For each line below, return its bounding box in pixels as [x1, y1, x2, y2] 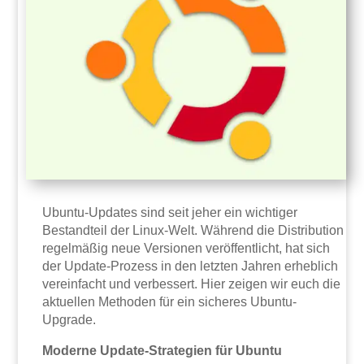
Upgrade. [42, 313, 97, 327]
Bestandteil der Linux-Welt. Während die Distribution [42, 223, 344, 238]
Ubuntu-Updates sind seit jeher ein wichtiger [42, 206, 298, 220]
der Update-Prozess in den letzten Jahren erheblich [42, 259, 339, 274]
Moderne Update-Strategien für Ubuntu [42, 344, 283, 358]
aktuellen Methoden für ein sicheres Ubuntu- [42, 295, 297, 310]
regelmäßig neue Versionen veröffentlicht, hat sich [42, 241, 331, 256]
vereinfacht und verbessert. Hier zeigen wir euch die [42, 277, 341, 292]
